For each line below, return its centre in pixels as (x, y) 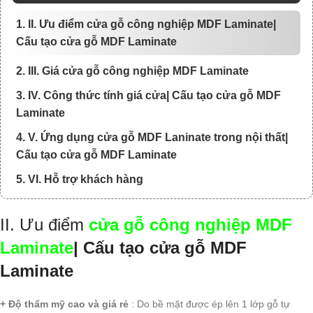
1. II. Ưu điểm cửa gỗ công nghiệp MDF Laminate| (146, 24)
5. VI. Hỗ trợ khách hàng (80, 180)
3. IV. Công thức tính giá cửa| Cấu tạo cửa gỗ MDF (148, 96)
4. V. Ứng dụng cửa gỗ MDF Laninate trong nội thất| (152, 138)
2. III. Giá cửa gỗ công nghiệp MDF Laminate (132, 71)
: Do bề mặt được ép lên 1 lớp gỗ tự (209, 304)
